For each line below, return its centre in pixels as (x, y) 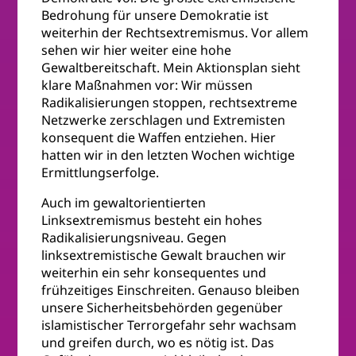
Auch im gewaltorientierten (124, 203)
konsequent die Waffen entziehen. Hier (159, 138)
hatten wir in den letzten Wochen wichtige (168, 155)
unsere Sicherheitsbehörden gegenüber (163, 308)
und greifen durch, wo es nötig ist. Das (158, 343)
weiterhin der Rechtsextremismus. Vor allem (175, 33)
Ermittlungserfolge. (101, 173)
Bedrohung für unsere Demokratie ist (155, 15)
